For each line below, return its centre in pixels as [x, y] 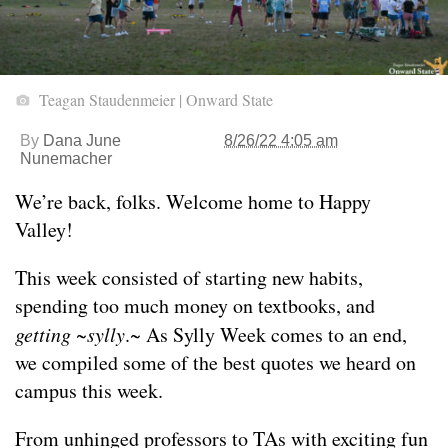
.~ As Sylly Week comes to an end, [266, 335]
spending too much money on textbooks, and [195, 306]
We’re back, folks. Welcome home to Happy [193, 202]
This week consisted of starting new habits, [189, 278]
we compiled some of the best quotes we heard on [215, 363]
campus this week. [89, 391]
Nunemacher [66, 159]
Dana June [82, 141]
